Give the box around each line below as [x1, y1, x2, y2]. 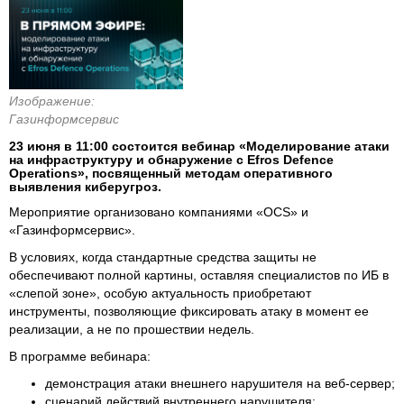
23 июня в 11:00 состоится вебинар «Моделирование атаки [9, 138, 390, 153]
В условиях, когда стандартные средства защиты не [9, 249, 317, 264]
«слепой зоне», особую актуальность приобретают [9, 285, 311, 300]
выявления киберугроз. [9, 179, 161, 194]
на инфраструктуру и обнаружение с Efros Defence [9, 151, 334, 167]
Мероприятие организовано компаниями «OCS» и [9, 204, 308, 219]
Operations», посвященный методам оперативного [9, 165, 333, 180]
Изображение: [9, 93, 95, 108]
